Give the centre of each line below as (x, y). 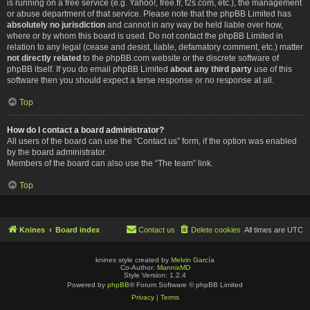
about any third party (211, 69)
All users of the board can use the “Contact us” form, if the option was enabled (152, 141)
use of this (272, 69)
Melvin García (193, 259)
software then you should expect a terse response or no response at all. (140, 80)
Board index (77, 229)
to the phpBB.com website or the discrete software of (180, 58)
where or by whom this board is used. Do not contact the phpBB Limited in (145, 36)
